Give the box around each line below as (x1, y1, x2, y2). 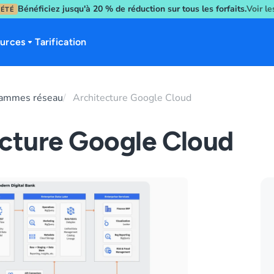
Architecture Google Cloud (73, 91, 191, 105)
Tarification (35, 35, 87, 48)
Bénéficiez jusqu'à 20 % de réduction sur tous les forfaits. (18, 3, 247, 15)
